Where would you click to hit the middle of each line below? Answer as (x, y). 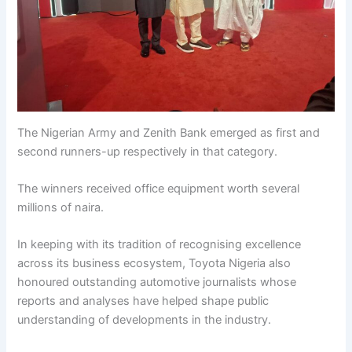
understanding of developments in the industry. (145, 320)
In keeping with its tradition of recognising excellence (159, 245)
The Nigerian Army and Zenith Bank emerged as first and (169, 132)
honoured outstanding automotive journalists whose (157, 282)
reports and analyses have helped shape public (143, 301)
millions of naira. (61, 208)
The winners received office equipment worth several (159, 189)
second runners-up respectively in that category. (148, 151)
